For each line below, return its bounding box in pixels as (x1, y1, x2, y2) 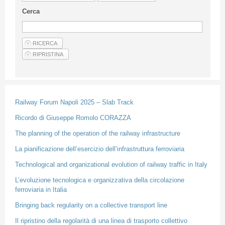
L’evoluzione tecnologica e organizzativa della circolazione (15, 176, 184, 184)
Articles (13, 40, 40, 48)
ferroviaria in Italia (15, 185, 67, 193)
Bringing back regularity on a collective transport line (15, 201, 167, 209)
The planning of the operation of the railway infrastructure (15, 129, 180, 137)
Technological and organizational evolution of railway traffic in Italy (15, 160, 207, 168)
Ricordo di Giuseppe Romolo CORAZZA (15, 114, 131, 122)
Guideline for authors (20, 2, 80, 9)
